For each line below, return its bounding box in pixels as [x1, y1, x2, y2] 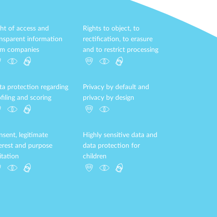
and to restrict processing [83, 46, 158, 53]
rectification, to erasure [83, 36, 153, 43]
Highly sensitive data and [83, 132, 157, 139]
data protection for [83, 142, 140, 149]
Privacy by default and [83, 84, 149, 91]
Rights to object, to [83, 25, 139, 32]
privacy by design [83, 94, 134, 101]
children [83, 153, 107, 160]
